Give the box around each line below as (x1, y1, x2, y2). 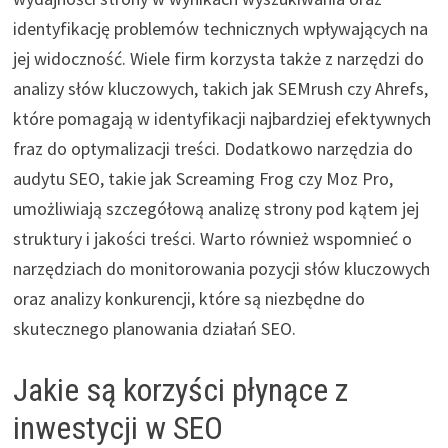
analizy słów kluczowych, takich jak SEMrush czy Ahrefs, (12, 76, 428, 100)
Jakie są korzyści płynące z (12, 370, 348, 409)
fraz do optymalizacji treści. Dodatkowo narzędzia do (12, 136, 413, 160)
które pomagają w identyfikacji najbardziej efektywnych (12, 106, 431, 130)
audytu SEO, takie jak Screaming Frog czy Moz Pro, (12, 166, 393, 190)
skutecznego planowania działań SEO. (12, 316, 296, 340)
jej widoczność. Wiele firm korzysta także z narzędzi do (12, 46, 424, 70)
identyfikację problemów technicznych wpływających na (12, 16, 428, 40)
